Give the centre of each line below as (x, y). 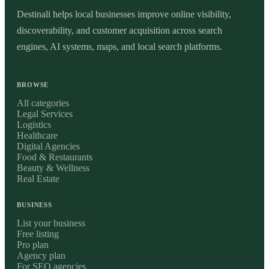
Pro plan (33, 244)
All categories (43, 103)
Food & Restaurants (55, 157)
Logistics (34, 124)
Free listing (38, 234)
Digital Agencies (48, 146)
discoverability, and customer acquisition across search (119, 30)
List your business (51, 223)
